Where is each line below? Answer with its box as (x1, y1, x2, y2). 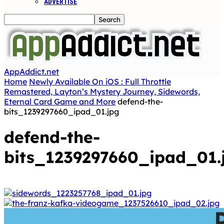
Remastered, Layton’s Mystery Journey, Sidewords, (4, 86, 200, 96)
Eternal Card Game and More (4, 96, 115, 106)
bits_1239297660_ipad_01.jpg (4, 106, 119, 116)
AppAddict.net (4, 66, 59, 76)
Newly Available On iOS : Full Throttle (29, 76, 171, 86)
